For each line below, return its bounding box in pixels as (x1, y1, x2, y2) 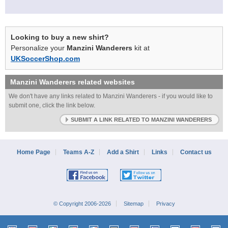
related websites (76, 77, 135, 86)
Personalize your (11, 43, 67, 52)
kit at (132, 43, 150, 52)
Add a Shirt (106, 148, 139, 156)
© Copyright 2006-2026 (53, 200, 111, 207)
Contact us (180, 148, 212, 156)
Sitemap (123, 200, 144, 207)
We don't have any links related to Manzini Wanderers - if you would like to (9, 92, 213, 100)
